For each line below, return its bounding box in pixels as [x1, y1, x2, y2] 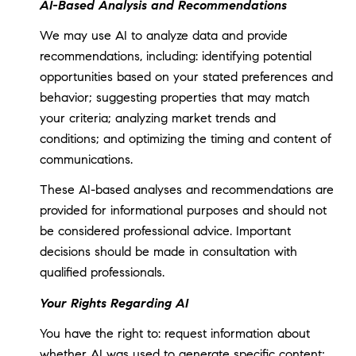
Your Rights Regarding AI [39, 295, 188, 311]
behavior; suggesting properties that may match [39, 90, 310, 105]
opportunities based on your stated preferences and [39, 69, 333, 84]
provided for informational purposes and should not [39, 203, 327, 219]
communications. [39, 152, 133, 167]
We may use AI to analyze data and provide [39, 28, 288, 43]
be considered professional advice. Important [39, 223, 291, 239]
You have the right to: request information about [39, 326, 310, 342]
